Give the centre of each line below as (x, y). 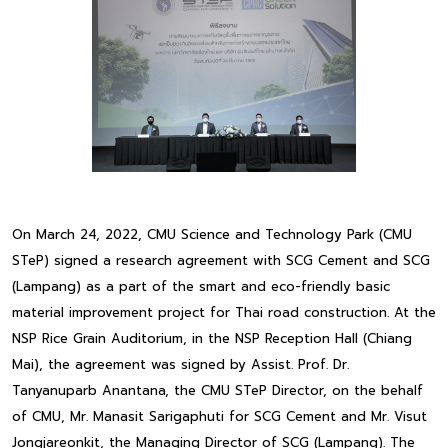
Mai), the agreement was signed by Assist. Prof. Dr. (180, 365)
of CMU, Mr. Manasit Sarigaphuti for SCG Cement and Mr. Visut (219, 417)
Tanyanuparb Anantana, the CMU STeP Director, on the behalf (217, 391)
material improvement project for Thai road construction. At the (224, 313)
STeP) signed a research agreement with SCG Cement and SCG (221, 261)
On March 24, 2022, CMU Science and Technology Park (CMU (212, 235)
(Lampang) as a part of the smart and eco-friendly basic (201, 287)
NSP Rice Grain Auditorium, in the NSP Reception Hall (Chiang (212, 339)
